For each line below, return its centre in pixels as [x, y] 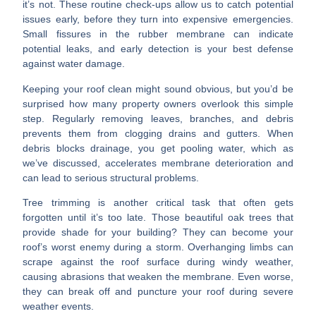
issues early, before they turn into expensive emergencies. [158, 19]
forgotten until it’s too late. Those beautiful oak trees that [158, 217]
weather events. [59, 306]
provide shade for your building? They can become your [158, 232]
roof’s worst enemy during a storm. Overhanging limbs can [158, 247]
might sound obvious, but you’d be [213, 89]
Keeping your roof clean [78, 89]
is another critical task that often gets [192, 202]
